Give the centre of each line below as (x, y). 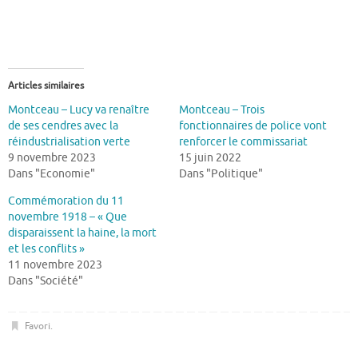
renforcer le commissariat (243, 142)
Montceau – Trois (222, 110)
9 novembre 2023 (52, 158)
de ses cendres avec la (63, 126)
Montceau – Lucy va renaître (79, 110)
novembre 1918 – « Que (68, 217)
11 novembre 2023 (55, 265)
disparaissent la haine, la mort (82, 233)
